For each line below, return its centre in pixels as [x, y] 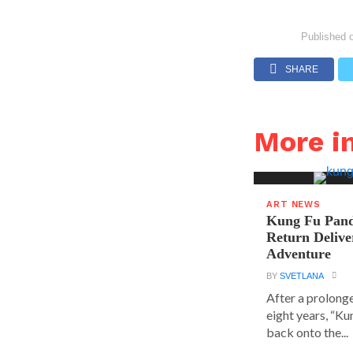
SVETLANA [302, 276]
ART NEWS [294, 204]
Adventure [299, 254]
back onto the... [308, 332]
